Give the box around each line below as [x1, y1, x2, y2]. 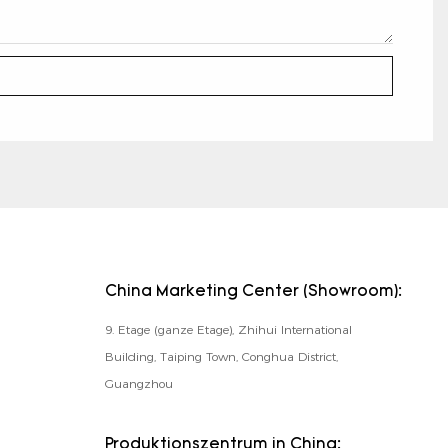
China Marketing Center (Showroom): [104, 284, 402, 301]
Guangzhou [104, 376, 173, 392]
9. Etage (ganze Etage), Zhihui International [104, 322, 352, 338]
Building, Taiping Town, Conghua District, [104, 349, 338, 365]
